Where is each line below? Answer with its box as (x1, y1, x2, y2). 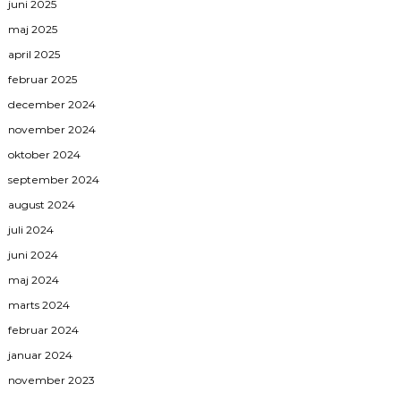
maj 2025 (8, 22, 58, 37)
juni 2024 (8, 248, 59, 262)
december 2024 (8, 98, 97, 112)
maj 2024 (8, 273, 60, 287)
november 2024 (8, 123, 97, 137)
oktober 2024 (8, 148, 81, 162)
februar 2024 (8, 323, 80, 337)
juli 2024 (8, 223, 55, 237)
